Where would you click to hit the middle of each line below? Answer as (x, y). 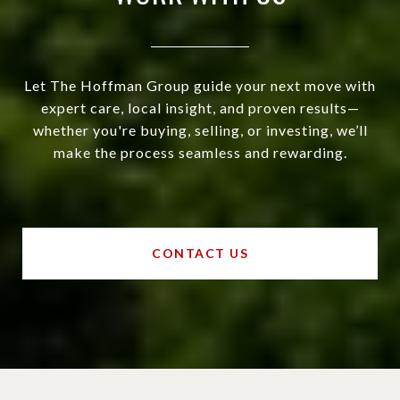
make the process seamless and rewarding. (200, 153)
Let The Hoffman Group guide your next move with (200, 86)
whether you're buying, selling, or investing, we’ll (200, 130)
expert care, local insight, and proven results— (200, 108)
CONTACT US (200, 254)
